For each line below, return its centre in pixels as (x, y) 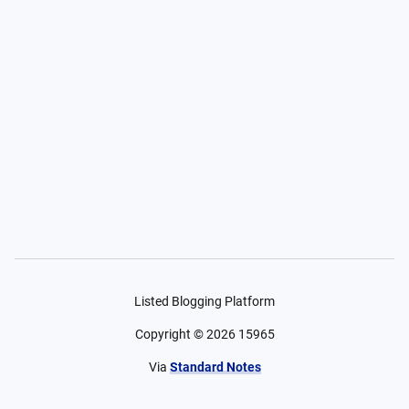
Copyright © (170, 334)
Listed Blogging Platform (204, 301)
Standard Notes (215, 367)
